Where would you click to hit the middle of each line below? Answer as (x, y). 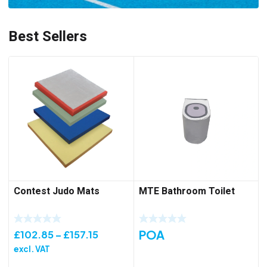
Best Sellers (48, 37)
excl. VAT (32, 249)
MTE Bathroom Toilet (187, 191)
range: (114, 248)
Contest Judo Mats (57, 191)
